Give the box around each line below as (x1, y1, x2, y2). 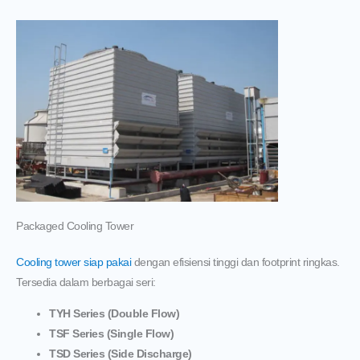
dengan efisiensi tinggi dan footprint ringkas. (131, 256, 340, 269)
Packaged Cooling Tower (16, 220, 133, 233)
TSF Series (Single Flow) (49, 328, 174, 341)
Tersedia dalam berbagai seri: (16, 276, 156, 289)
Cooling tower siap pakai (16, 256, 131, 269)
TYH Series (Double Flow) (49, 308, 180, 321)
